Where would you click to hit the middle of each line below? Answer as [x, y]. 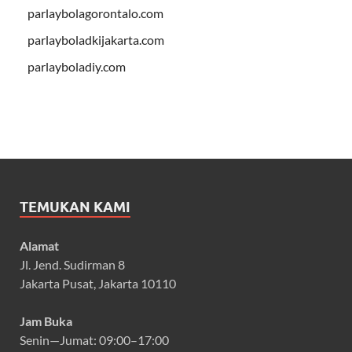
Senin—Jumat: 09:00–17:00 [94, 339]
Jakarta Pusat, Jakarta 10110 [98, 283]
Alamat [39, 245]
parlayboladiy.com [77, 66]
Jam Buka [46, 321]
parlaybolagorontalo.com [95, 13]
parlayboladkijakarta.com [96, 39]
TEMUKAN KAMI [75, 207]
